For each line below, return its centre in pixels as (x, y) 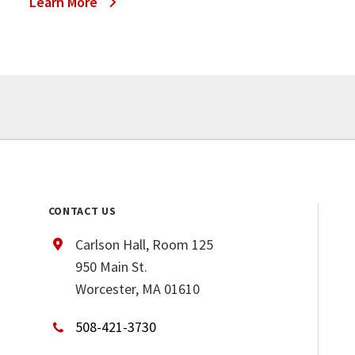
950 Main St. (111, 267)
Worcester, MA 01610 (137, 289)
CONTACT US (82, 211)
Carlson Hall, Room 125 (144, 245)
